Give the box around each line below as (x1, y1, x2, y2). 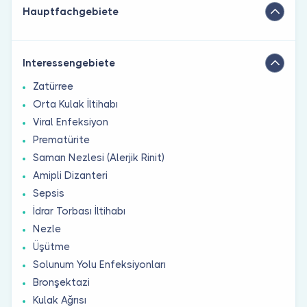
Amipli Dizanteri (33, 169, 108, 182)
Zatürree (33, 79, 73, 93)
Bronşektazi (33, 275, 90, 288)
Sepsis (33, 186, 64, 199)
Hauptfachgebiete (23, 5, 119, 18)
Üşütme (33, 240, 70, 253)
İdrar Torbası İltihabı (33, 204, 125, 217)
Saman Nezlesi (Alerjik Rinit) (33, 151, 164, 164)
